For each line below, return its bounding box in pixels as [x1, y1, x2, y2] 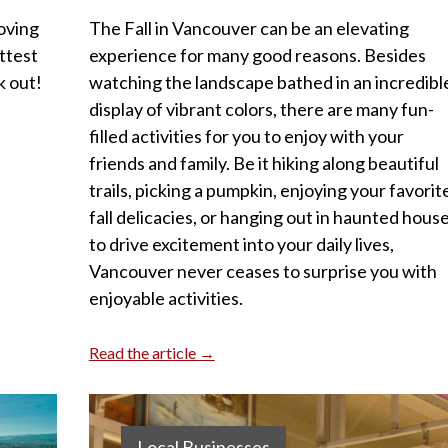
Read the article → [88, 343, 215, 363]
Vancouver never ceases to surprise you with [88, 260, 437, 283]
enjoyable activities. [88, 287, 243, 310]
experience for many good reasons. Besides [88, 44, 426, 67]
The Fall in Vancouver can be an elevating [88, 17, 409, 40]
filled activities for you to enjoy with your [88, 125, 404, 148]
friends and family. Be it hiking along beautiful [88, 152, 439, 175]
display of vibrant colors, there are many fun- [88, 98, 434, 121]
